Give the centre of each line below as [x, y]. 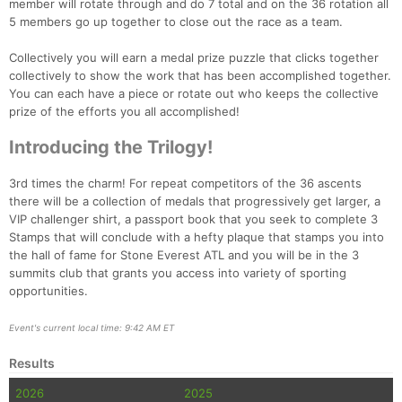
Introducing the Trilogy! [111, 148]
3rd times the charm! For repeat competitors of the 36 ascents [185, 184]
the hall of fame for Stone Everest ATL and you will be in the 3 [184, 255]
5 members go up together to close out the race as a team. [176, 22]
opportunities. [48, 291]
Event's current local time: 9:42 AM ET [92, 328]
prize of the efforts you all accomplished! [124, 112]
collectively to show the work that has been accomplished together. [200, 76]
